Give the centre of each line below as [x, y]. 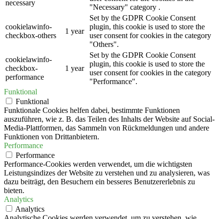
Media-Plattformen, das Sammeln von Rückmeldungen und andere [107, 128]
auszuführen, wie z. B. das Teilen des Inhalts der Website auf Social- [109, 119]
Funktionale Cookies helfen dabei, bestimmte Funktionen [92, 110]
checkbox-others [31, 35]
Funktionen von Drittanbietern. [52, 136]
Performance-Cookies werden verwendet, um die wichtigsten [98, 164]
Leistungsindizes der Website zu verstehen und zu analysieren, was [107, 173]
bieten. [14, 190]
